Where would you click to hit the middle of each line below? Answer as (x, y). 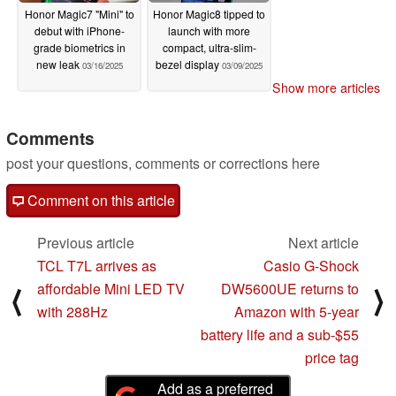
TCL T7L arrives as (97, 266)
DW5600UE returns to (290, 289)
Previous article (86, 243)
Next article (324, 243)
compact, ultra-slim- (209, 47)
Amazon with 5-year (297, 312)
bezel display (189, 64)
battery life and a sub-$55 (280, 335)
